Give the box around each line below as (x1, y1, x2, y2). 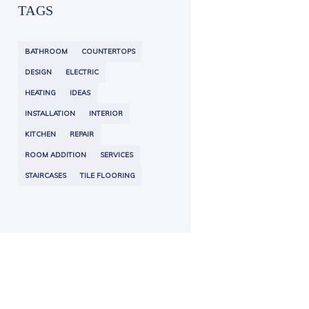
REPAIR (70, 129, 94, 139)
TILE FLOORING (80, 170, 135, 180)
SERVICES (100, 150, 133, 159)
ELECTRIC (66, 67, 99, 77)
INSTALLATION (25, 108, 75, 118)
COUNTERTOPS (81, 46, 135, 56)
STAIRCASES (25, 170, 66, 180)
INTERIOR (89, 108, 123, 118)
